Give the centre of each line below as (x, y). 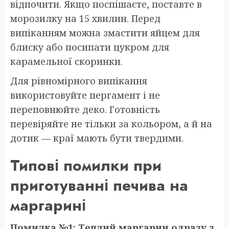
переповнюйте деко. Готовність (85, 109)
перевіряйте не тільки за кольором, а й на (111, 123)
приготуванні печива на (99, 185)
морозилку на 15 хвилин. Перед (85, 18)
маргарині (48, 205)
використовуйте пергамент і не (85, 95)
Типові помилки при (86, 165)
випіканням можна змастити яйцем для (105, 32)
